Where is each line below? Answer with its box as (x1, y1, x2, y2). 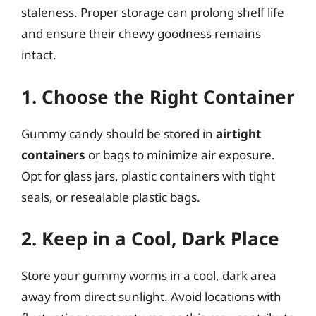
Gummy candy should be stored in (21, 125, 216, 142)
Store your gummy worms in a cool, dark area (21, 267, 276, 284)
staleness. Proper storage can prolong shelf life (21, 4, 284, 20)
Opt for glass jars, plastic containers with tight (21, 167, 275, 184)
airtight (216, 125, 261, 142)
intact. (21, 47, 56, 63)
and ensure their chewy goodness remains (21, 25, 261, 42)
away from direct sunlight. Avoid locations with (21, 288, 281, 305)
